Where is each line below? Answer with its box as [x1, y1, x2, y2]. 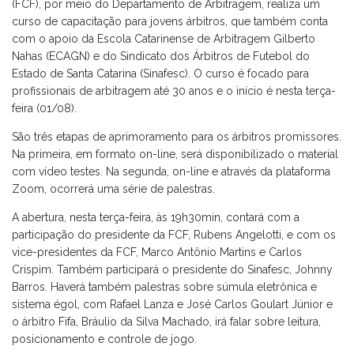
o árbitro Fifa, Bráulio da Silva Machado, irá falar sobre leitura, [12, 314, 321, 328]
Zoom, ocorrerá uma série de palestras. [12, 182, 215, 195]
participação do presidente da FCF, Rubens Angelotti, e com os [12, 228, 336, 241]
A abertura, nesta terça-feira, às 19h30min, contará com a [12, 210, 299, 224]
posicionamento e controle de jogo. [12, 332, 197, 345]
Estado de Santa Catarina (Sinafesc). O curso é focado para [12, 66, 309, 80]
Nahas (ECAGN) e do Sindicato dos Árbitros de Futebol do [12, 49, 310, 62]
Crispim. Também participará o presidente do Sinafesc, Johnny [12, 262, 333, 276]
